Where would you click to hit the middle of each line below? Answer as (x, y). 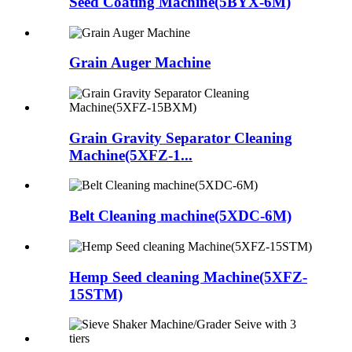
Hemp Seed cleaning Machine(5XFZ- (188, 277)
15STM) (96, 294)
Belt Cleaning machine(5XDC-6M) (180, 216)
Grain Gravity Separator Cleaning (181, 137)
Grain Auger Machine (140, 63)
